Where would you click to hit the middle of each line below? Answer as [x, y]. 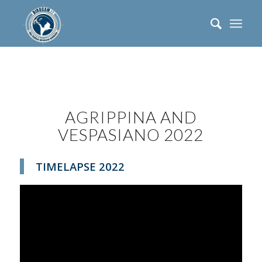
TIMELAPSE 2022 [80, 166]
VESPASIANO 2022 [131, 135]
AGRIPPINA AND [131, 117]
